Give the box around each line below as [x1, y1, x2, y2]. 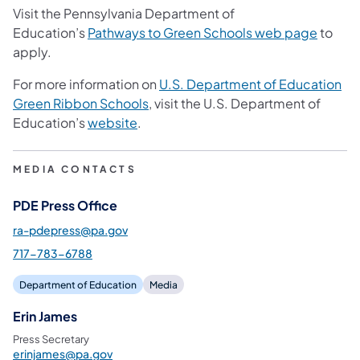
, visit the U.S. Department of [149, 94, 321, 112]
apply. [13, 43, 51, 60]
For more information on [13, 75, 159, 92]
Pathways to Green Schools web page [88, 23, 317, 41]
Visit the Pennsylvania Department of [13, 4, 235, 22]
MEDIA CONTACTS [13, 162, 137, 175]
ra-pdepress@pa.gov [13, 222, 128, 237]
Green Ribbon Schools [13, 94, 149, 112]
